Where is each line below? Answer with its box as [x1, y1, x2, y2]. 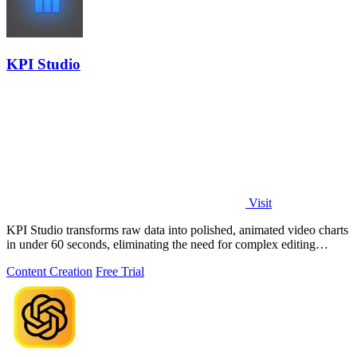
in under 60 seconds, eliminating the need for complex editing [6, 237, 316, 252]
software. [6, 252, 53, 266]
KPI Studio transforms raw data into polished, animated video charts [6, 223, 348, 237]
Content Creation [6, 265, 92, 279]
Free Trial [96, 265, 144, 279]
